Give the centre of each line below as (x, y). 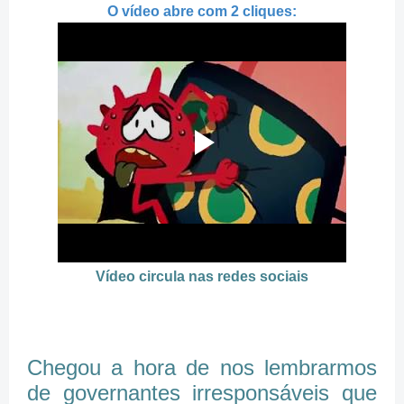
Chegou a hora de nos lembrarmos (202, 368)
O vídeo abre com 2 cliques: (202, 12)
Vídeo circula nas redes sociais (202, 277)
